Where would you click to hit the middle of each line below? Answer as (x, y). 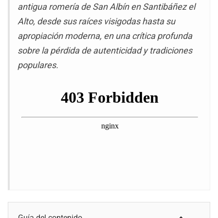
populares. (38, 65)
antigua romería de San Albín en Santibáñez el (106, 7)
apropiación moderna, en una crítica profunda (105, 36)
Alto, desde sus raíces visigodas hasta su (96, 21)
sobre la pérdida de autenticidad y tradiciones (105, 51)
